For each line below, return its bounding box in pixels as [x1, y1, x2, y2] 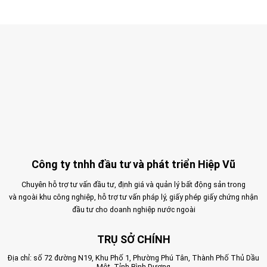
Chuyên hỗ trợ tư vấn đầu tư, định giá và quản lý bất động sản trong [21, 180, 246, 190]
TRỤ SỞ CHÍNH [97, 232, 170, 246]
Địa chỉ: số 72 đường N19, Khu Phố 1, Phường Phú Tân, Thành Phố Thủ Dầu [8, 253, 259, 263]
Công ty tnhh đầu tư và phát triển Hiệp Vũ [32, 157, 235, 170]
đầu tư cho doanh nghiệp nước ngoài [72, 205, 195, 215]
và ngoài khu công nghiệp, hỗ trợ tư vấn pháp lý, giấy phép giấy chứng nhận [9, 193, 258, 202]
